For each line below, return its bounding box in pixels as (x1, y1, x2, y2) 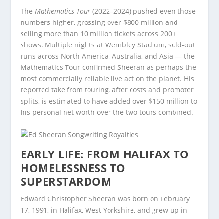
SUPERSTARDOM (21, 174, 112, 189)
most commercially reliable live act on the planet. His (21, 74, 195, 84)
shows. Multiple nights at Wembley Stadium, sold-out (21, 40, 196, 50)
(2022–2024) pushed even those (90, 6, 196, 16)
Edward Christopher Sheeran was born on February (21, 194, 190, 203)
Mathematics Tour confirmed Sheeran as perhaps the (21, 63, 197, 72)
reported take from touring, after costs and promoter (21, 85, 194, 95)
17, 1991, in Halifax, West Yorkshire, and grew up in (21, 205, 188, 215)
